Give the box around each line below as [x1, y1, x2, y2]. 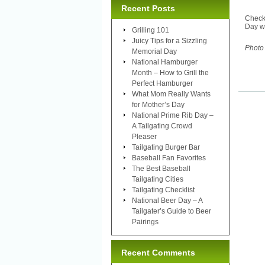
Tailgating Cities [132, 174, 183, 183]
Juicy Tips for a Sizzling [132, 36, 207, 45]
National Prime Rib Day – [132, 111, 214, 119]
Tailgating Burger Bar [132, 143, 200, 151]
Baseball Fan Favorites [132, 153, 206, 162]
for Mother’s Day [132, 100, 185, 109]
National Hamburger [132, 57, 198, 66]
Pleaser [132, 132, 157, 141]
